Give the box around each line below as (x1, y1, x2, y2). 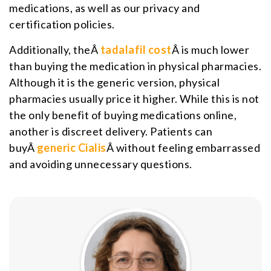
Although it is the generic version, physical (9, 75, 220, 89)
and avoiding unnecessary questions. (9, 157, 192, 171)
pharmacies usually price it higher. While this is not (9, 91, 260, 105)
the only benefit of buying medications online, (9, 108, 237, 122)
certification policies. (9, 17, 115, 31)
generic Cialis (36, 140, 106, 154)
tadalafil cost (100, 42, 172, 56)
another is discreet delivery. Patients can (9, 124, 212, 138)
